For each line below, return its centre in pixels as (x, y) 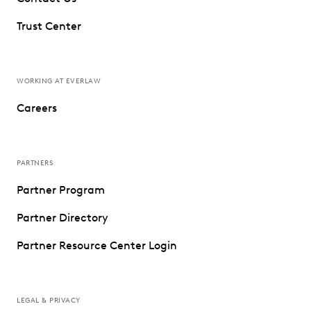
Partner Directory (62, 218)
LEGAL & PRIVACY (49, 301)
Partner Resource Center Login (97, 246)
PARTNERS (35, 163)
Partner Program (61, 190)
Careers (37, 108)
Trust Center (49, 26)
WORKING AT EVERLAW (59, 81)
